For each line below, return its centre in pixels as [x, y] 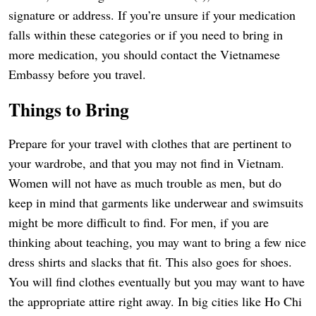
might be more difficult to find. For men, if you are [139, 223]
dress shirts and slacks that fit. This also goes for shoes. [150, 262]
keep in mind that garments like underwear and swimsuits [156, 203]
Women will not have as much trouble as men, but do [145, 183]
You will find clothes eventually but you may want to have [157, 282]
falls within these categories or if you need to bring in [146, 35]
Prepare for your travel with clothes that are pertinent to [150, 144]
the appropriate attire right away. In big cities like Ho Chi [155, 302]
